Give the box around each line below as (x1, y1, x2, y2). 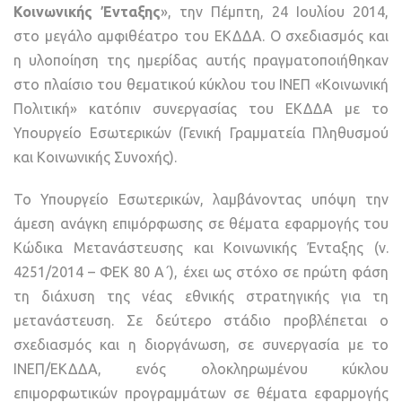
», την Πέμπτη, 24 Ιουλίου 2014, (161, 4, 389, 21)
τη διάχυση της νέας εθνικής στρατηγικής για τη (13, 288, 389, 305)
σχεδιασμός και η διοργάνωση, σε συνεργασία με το (13, 336, 389, 354)
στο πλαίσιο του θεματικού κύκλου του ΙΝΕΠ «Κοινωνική (13, 76, 389, 93)
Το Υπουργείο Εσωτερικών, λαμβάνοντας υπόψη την (13, 191, 389, 208)
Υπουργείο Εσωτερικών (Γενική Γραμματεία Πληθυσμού (13, 125, 389, 142)
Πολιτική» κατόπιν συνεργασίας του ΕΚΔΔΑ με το (13, 100, 389, 118)
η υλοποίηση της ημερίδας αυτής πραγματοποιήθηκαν (13, 52, 389, 69)
